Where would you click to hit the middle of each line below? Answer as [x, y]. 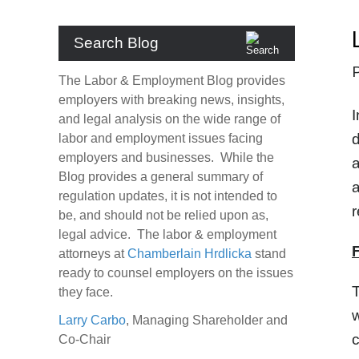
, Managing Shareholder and [207, 320]
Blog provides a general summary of [161, 177]
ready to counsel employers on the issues [176, 273]
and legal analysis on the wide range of [169, 119]
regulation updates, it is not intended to [168, 196]
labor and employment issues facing [161, 138]
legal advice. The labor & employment [167, 234]
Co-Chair [85, 339]
